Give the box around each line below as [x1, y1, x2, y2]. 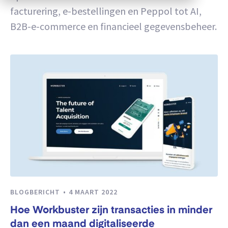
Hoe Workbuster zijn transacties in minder [10, 206, 212, 216]
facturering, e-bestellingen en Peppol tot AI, [10, 5, 202, 17]
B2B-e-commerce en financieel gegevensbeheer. [10, 20, 217, 33]
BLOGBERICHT [10, 187, 62, 196]
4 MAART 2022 [69, 187, 118, 196]
